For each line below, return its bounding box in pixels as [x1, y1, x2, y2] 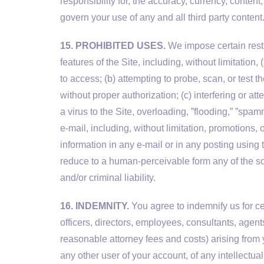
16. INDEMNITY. [60, 201, 129, 211]
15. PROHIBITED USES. [60, 41, 166, 51]
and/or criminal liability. [60, 173, 156, 183]
